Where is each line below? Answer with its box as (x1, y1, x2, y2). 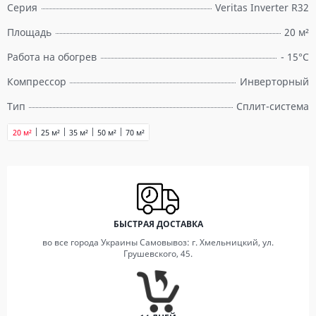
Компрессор (7, 75, 66, 88)
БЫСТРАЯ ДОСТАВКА (113, 218, 203, 230)
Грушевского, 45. (123, 248, 193, 260)
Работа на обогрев (7, 50, 97, 63)
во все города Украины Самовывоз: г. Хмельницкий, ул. (42, 236, 274, 248)
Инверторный (240, 75, 309, 88)
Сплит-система (236, 99, 309, 113)
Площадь (7, 25, 51, 39)
